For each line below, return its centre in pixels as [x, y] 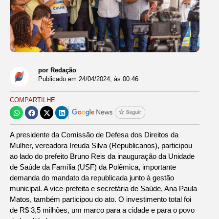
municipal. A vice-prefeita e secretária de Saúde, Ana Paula [103, 189]
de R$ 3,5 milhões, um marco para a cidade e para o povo [102, 210]
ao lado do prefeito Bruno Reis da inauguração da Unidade [102, 156]
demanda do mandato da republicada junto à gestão [92, 178]
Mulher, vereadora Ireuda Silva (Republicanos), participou [101, 146]
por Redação [57, 70]
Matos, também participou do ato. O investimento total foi [100, 199]
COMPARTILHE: [33, 100]
